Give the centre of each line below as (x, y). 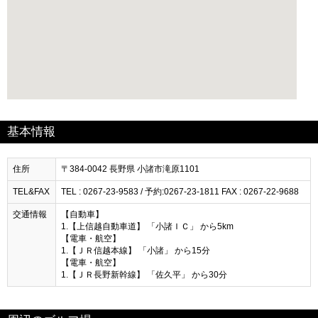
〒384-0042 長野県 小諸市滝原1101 (130, 169)
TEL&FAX (31, 191)
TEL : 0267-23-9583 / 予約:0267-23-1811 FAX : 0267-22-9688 (180, 191)
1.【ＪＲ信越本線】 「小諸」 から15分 (136, 250)
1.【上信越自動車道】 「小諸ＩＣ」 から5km (147, 226)
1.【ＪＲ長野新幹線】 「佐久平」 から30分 (144, 274)
